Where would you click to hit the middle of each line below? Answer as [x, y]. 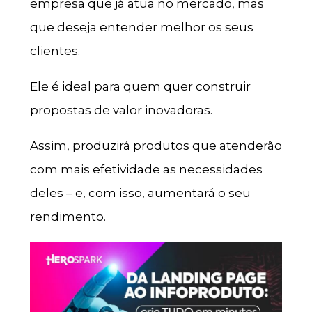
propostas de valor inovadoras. [121, 110]
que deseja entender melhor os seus [141, 28]
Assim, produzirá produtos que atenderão [156, 146]
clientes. [55, 51]
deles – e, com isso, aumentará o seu [140, 193]
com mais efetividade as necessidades [146, 170]
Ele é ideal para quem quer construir [140, 87]
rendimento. [68, 217]
